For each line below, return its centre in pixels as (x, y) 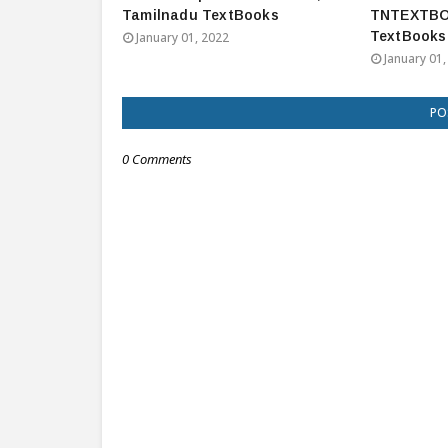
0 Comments (157, 159)
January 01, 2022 (182, 37)
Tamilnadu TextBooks (200, 15)
